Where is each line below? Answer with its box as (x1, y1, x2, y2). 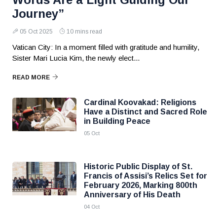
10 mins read (67, 28, 102, 35)
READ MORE (12, 74, 50, 81)
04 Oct (84, 204, 100, 210)
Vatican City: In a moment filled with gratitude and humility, (12, 43, 199, 51)
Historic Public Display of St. (84, 162, 192, 171)
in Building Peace (84, 117, 150, 125)
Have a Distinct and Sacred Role (84, 108, 207, 116)
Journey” (12, 7, 64, 20)
